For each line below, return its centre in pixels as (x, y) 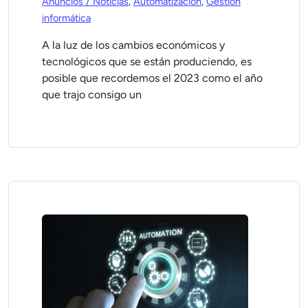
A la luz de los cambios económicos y (133, 45)
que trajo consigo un (92, 95)
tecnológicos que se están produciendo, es (147, 62)
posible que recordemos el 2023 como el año (152, 78)
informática (66, 18)
